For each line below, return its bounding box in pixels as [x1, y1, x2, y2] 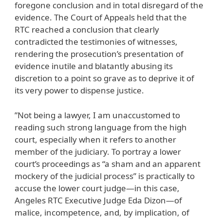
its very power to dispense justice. [15, 85, 144, 96]
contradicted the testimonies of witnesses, [15, 36, 178, 48]
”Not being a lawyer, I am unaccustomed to [15, 109, 180, 121]
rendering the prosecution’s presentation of [15, 48, 183, 60]
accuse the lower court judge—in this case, [15, 182, 180, 194]
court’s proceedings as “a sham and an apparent [15, 158, 200, 169]
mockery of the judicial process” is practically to [15, 170, 195, 182]
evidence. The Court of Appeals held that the [15, 12, 187, 23]
